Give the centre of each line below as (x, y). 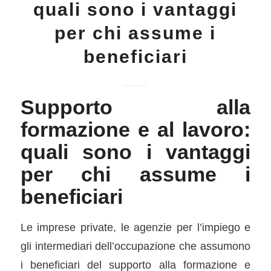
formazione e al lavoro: (135, 129)
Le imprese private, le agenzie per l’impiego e (135, 227)
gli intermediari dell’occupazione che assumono (135, 246)
